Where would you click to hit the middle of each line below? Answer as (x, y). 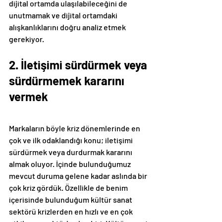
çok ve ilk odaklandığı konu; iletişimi (72, 140)
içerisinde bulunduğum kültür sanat (71, 200)
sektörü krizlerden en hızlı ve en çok (72, 212)
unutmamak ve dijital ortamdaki (64, 15)
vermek (28, 97)
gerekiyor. (27, 39)
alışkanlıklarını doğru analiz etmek (68, 27)
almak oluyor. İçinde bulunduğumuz (71, 164)
